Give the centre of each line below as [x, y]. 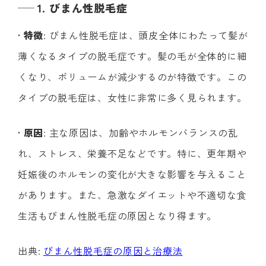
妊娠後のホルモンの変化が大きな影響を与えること [132, 174]
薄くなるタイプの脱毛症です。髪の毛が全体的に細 [132, 56]
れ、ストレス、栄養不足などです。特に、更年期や [132, 153]
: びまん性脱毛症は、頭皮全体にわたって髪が [146, 35]
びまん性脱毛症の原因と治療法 [113, 250]
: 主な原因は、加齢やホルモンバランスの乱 [141, 132]
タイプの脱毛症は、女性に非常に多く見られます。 [132, 97]
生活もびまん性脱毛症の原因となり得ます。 [117, 215]
